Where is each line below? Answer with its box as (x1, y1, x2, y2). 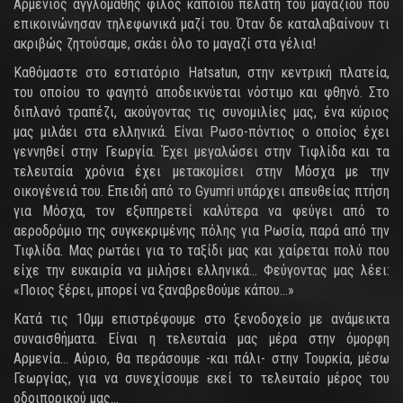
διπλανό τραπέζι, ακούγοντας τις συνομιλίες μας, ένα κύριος (13, 103, 390, 121)
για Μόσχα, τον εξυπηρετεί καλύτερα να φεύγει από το (13, 202, 390, 219)
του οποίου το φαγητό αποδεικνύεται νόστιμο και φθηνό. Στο (13, 84, 390, 101)
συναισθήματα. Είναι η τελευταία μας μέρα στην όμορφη (13, 330, 390, 347)
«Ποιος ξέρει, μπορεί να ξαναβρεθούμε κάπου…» (13, 282, 294, 299)
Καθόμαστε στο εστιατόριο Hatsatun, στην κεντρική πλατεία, (13, 64, 390, 81)
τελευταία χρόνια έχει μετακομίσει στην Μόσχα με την (13, 163, 390, 180)
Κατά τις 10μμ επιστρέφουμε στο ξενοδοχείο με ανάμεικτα (13, 310, 390, 327)
